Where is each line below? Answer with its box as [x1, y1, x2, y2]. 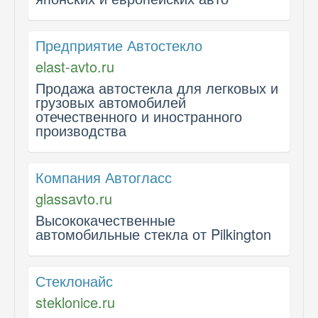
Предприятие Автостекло [35, 35, 202, 55]
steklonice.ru [35, 292, 115, 312]
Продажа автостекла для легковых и [35, 77, 278, 98]
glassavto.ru [35, 188, 112, 209]
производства [35, 120, 126, 141]
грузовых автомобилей [35, 92, 186, 112]
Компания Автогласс [35, 167, 172, 187]
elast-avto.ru [35, 56, 114, 77]
